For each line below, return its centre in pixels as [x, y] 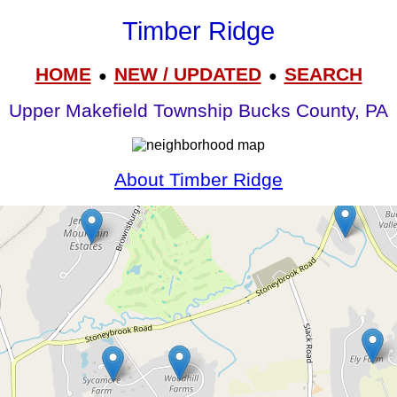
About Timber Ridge [198, 179]
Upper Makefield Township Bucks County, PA [198, 111]
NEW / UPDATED [187, 74]
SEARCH [323, 74]
